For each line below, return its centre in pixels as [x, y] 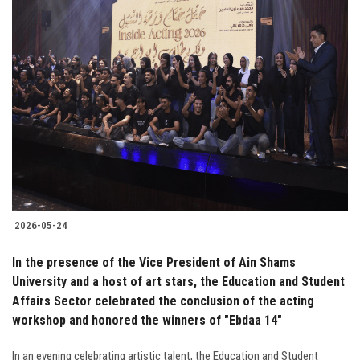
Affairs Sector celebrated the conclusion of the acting [163, 301]
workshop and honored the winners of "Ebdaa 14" [147, 321]
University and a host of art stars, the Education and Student [178, 282]
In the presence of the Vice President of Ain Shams [154, 263]
